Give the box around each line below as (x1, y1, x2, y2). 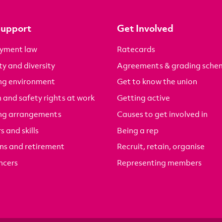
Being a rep (117, 124, 159, 136)
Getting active (117, 92, 170, 104)
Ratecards (117, 44, 155, 55)
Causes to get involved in (117, 108, 208, 119)
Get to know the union (117, 76, 197, 87)
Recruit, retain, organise (117, 141, 205, 152)
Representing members (117, 157, 202, 168)
